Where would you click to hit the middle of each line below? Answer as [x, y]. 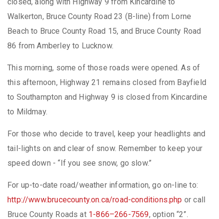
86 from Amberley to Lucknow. [61, 45]
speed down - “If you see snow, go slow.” [80, 163]
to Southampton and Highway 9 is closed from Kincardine [107, 97]
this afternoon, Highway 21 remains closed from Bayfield [107, 82]
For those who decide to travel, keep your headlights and [107, 133]
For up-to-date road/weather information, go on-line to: [103, 185]
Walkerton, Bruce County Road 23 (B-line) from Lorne [99, 16]
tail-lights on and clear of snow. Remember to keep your [105, 148]
